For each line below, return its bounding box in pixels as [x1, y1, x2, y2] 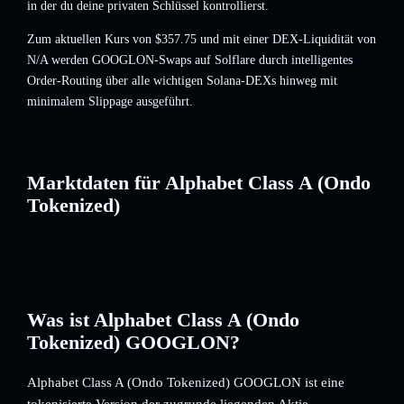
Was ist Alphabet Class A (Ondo [27, 308, 299, 331]
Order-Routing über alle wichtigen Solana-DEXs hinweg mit [27, 74, 337, 88]
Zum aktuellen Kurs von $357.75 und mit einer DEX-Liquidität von [27, 32, 376, 47]
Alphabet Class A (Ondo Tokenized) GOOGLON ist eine [27, 375, 344, 390]
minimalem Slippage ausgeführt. [27, 95, 193, 109]
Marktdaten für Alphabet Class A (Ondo [27, 171, 371, 194]
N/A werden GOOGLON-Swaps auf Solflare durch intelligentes [27, 53, 353, 68]
